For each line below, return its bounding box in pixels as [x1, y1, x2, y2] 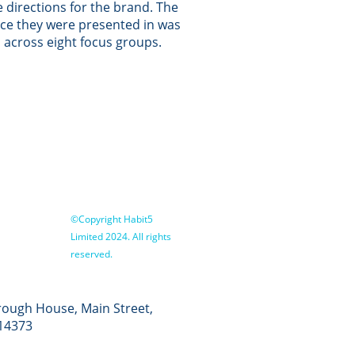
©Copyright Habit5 [71, 212, 154, 226]
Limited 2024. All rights [71, 230, 172, 243]
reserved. [71, 247, 113, 261]
